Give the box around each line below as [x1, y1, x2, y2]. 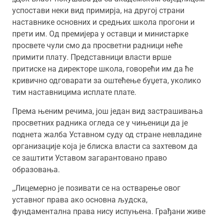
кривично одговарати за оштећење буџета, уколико [12, 76, 201, 86]
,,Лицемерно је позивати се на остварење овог [12, 183, 181, 193]
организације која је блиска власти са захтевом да [12, 141, 198, 151]
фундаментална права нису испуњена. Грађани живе [12, 207, 205, 217]
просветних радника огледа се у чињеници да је [12, 118, 188, 127]
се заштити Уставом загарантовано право [12, 153, 167, 163]
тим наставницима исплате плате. [12, 88, 136, 97]
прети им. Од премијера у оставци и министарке [12, 29, 188, 39]
